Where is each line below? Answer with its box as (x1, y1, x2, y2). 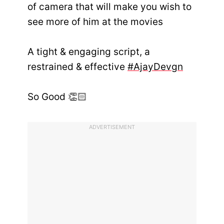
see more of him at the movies (27, 16, 163, 28)
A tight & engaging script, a (27, 46, 150, 58)
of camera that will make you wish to (27, 1, 191, 13)
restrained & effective (27, 61, 127, 73)
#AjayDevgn (127, 61, 183, 73)
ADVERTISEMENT (89, 123, 135, 130)
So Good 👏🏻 (27, 91, 87, 103)
